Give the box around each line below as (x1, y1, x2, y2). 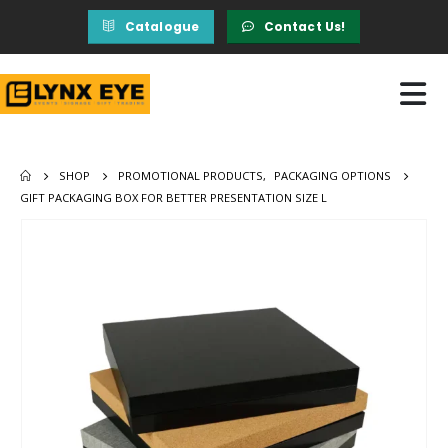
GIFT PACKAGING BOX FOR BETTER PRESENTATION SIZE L (20, 189, 327, 205)
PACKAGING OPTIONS (274, 167, 392, 183)
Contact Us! (263, 18, 346, 35)
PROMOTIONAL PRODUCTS (118, 167, 264, 183)
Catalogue (124, 18, 200, 35)
